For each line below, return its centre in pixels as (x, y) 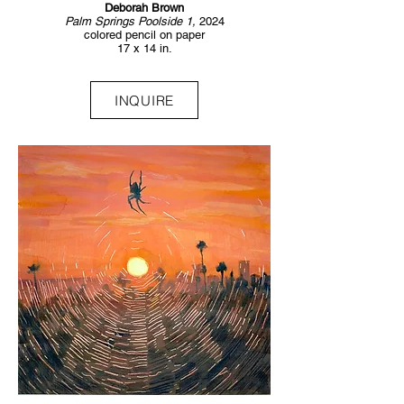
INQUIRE (144, 100)
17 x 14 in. (144, 48)
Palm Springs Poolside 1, (132, 21)
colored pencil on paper (144, 35)
